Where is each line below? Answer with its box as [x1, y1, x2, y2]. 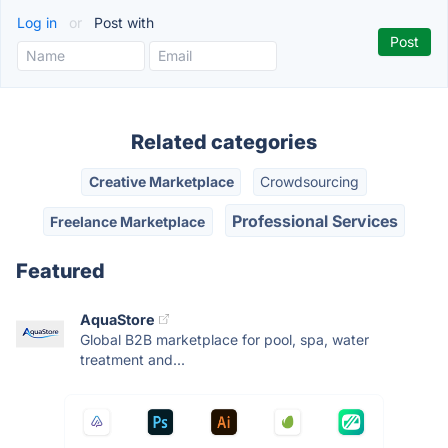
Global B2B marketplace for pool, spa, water [80, 330, 369, 348]
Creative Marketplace [88, 173, 234, 191]
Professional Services [231, 210, 398, 231]
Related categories [131, 130, 317, 154]
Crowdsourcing [260, 173, 360, 191]
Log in [17, 14, 61, 31]
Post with [90, 14, 154, 31]
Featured [16, 258, 105, 283]
